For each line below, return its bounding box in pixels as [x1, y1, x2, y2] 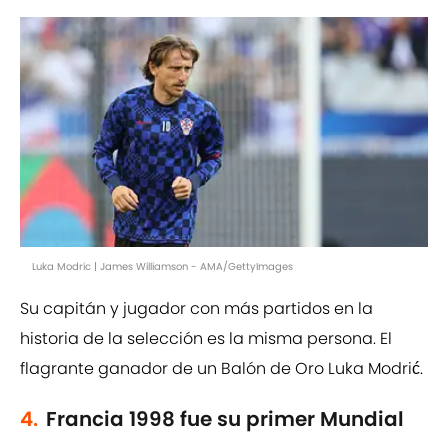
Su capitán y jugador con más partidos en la [20, 297, 373, 321]
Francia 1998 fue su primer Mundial [46, 405, 404, 434]
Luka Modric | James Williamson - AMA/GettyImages [32, 259, 293, 275]
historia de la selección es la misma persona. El [20, 327, 392, 351]
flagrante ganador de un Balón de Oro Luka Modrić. [20, 357, 423, 381]
